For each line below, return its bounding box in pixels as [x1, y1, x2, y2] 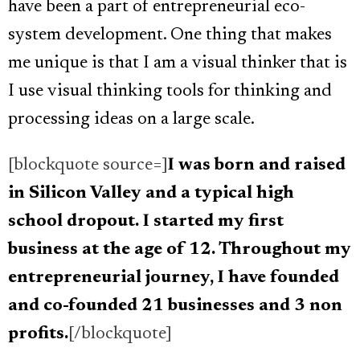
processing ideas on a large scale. [8, 111, 255, 129]
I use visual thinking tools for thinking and [8, 83, 332, 101]
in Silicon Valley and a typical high [8, 185, 294, 203]
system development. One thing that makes [8, 27, 332, 45]
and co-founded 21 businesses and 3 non [8, 297, 342, 316]
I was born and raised [168, 157, 346, 175]
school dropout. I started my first [8, 213, 284, 231]
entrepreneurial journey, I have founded [8, 269, 339, 288]
